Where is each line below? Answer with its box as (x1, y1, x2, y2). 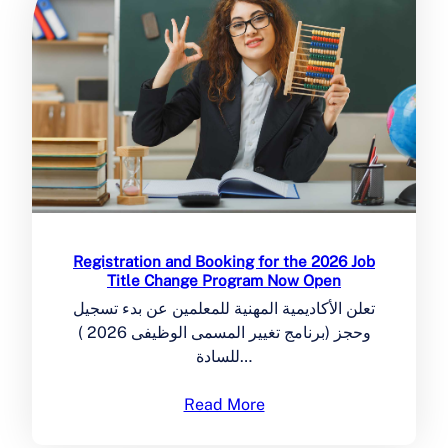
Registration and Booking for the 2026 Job (73, 252, 375, 270)
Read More (183, 394, 265, 414)
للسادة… (240, 346, 252, 366)
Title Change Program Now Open (107, 271, 341, 289)
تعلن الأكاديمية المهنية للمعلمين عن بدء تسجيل (73, 298, 375, 318)
